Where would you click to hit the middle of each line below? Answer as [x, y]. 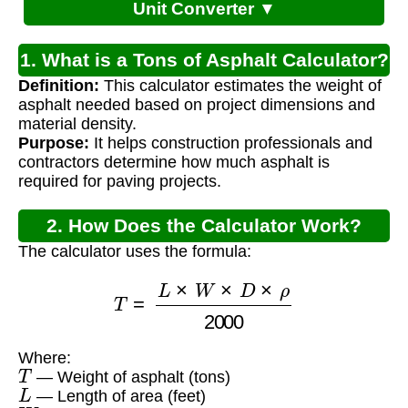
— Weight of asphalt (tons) [132, 377]
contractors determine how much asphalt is [174, 163]
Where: [45, 357]
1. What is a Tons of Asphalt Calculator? [204, 60]
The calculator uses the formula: [135, 252]
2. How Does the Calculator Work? [204, 226]
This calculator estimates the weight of [240, 86]
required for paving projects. [120, 182]
